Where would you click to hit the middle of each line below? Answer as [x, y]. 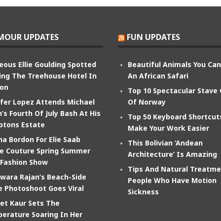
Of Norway [147, 102]
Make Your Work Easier [168, 128]
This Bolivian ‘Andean [165, 143]
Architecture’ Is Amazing [172, 154]
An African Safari [158, 76]
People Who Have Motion [172, 180]
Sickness [143, 192]
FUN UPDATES [153, 37]
